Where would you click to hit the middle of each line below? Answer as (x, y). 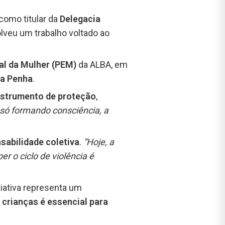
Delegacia (80, 19)
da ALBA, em (103, 65)
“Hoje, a (99, 142)
